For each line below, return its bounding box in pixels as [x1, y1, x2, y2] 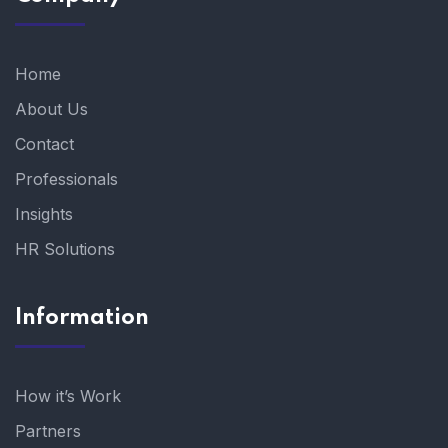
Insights [15, 204, 73, 225]
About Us [15, 99, 88, 120]
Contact [15, 134, 74, 155]
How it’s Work [15, 386, 121, 407]
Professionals [15, 169, 118, 190]
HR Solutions [15, 239, 115, 260]
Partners [15, 421, 81, 442]
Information [15, 307, 149, 330]
